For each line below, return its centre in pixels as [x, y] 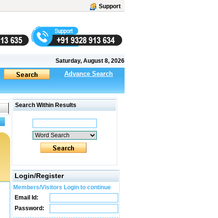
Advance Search [89, 74]
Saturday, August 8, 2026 [90, 61]
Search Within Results [45, 105]
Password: [29, 208]
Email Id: [26, 198]
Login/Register [39, 176]
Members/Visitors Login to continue [62, 187]
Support [110, 6]
